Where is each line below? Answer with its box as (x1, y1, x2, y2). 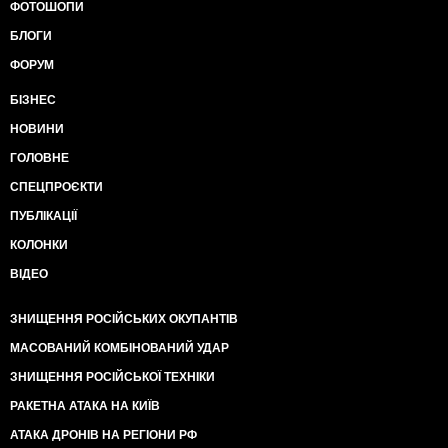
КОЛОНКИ (10, 237, 68, 252)
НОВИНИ (10, 121, 64, 136)
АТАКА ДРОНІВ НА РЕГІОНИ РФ (10, 427, 197, 442)
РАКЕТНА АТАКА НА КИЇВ (10, 398, 160, 413)
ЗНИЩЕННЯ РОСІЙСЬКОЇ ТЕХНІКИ (10, 369, 215, 384)
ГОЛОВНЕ (10, 150, 69, 165)
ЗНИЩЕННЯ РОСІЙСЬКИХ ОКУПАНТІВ (10, 311, 238, 326)
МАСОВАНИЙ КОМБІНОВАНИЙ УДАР (10, 340, 229, 355)
